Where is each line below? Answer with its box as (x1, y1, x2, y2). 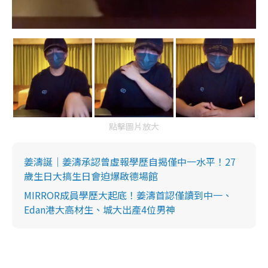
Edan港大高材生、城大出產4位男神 (24, 202, 175, 217)
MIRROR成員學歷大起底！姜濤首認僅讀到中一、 (24, 188, 232, 203)
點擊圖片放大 (109, 120, 159, 133)
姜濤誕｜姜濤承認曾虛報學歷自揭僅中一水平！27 (24, 154, 236, 169)
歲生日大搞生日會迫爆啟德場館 (24, 169, 158, 184)
